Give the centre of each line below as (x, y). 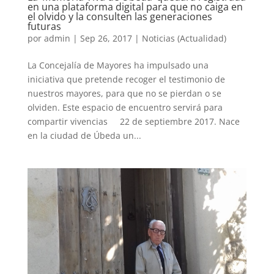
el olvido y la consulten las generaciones (120, 16)
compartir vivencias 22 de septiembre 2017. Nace (133, 121)
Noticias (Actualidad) (184, 38)
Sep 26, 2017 (106, 38)
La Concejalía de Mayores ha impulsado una (118, 65)
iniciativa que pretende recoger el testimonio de (126, 79)
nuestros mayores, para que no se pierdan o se (124, 93)
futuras (44, 26)
